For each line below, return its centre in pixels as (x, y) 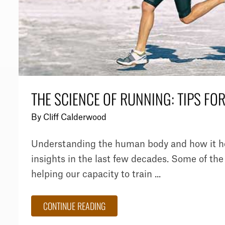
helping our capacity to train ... (96, 174)
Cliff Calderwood (75, 117)
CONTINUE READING (74, 206)
